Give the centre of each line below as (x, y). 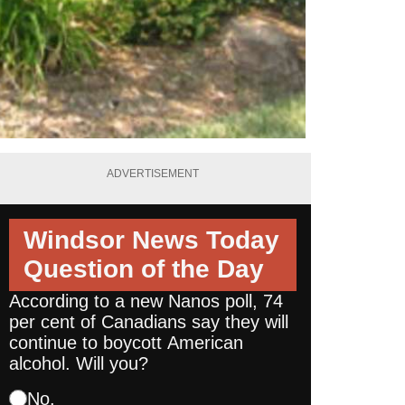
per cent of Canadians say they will (149, 321)
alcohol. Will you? (79, 363)
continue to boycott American (126, 342)
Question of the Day (144, 268)
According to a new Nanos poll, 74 (146, 301)
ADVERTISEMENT (153, 174)
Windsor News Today (151, 240)
